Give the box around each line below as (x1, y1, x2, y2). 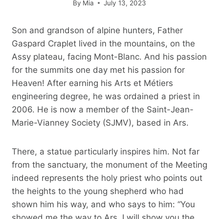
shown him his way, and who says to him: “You (12, 199, 195, 209)
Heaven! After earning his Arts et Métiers (12, 78, 173, 88)
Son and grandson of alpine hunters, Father (12, 25, 183, 35)
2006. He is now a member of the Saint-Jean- (12, 104, 194, 114)
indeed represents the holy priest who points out (12, 173, 202, 183)
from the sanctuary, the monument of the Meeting (12, 159, 207, 170)
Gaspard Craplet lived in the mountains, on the (12, 38, 195, 48)
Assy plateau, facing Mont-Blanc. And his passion (12, 51, 207, 62)
